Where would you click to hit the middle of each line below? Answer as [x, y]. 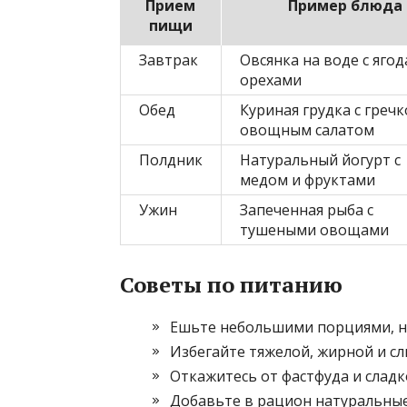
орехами [271, 79]
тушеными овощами [314, 229]
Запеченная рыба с [307, 209]
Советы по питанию [231, 284]
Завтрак [169, 60]
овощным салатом [307, 129]
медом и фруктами [308, 179]
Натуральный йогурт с [320, 159]
